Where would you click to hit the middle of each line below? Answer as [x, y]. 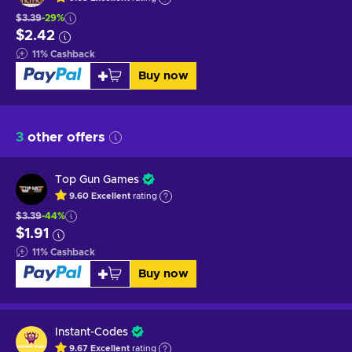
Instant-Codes [92, 332]
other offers [64, 137]
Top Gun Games [97, 180]
